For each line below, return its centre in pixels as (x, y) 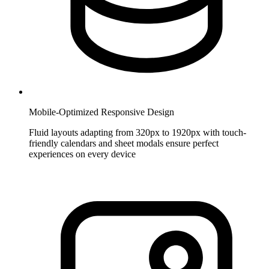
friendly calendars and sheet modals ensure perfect (124, 144)
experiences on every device (82, 154)
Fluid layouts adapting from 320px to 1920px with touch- (138, 133)
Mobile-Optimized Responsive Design (101, 112)
